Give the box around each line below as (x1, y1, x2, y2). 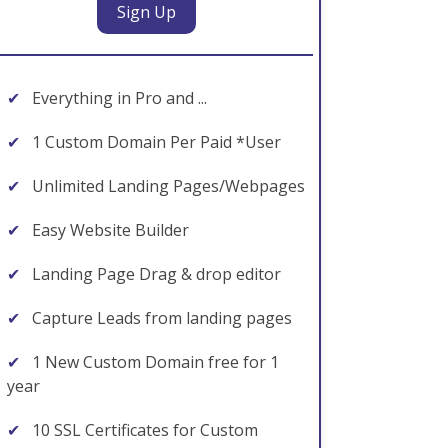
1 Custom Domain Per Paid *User (28, 131, 281, 153)
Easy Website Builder (28, 219, 189, 241)
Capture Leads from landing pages (28, 307, 292, 329)
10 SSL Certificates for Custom (28, 419, 258, 441)
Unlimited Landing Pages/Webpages (28, 175, 305, 197)
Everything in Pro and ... (28, 87, 207, 109)
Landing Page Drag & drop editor (28, 263, 281, 285)
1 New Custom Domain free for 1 (28, 351, 279, 373)
